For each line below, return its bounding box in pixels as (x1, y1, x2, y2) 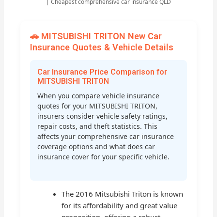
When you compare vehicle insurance (37, 91, 160, 101)
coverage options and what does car (37, 142, 155, 152)
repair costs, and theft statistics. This (37, 122, 158, 131)
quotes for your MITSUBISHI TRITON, (37, 101, 158, 111)
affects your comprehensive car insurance (37, 132, 174, 141)
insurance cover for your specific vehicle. (37, 152, 170, 162)
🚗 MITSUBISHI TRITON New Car (30, 31, 162, 41)
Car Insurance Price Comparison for (37, 67, 168, 77)
